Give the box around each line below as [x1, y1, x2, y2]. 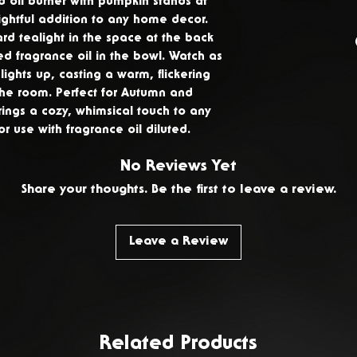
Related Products [100, 334, 257, 355]
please [250, 84, 300, 99]
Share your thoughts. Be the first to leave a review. [21, 183, 336, 197]
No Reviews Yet [120, 159, 237, 175]
